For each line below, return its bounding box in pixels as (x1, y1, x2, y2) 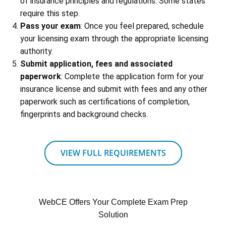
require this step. (20, 9, 80, 19)
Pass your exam (20, 21, 81, 31)
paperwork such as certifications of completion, (20, 97, 190, 107)
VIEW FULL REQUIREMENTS (60, 147, 166, 159)
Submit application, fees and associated (20, 59, 173, 69)
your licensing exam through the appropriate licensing (20, 34, 208, 44)
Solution (98, 210, 128, 219)
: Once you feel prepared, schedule (81, 21, 204, 31)
